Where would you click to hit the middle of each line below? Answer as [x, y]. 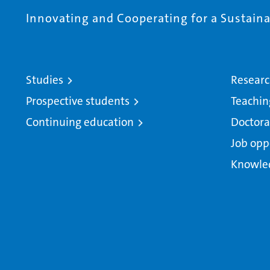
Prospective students [78, 101]
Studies [45, 80]
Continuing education [80, 122]
